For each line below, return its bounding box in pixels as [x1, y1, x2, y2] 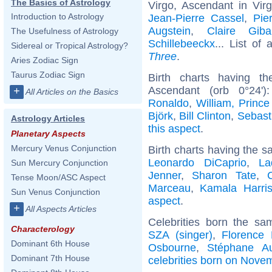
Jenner [148, 169, 181, 182]
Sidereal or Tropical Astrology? [11, 41, 128, 50]
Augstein [148, 24, 191, 37]
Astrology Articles [11, 114, 85, 123]
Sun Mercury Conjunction [11, 158, 108, 168]
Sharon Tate [192, 169, 256, 182]
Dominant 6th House [11, 239, 90, 248]
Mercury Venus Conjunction [11, 143, 117, 153]
